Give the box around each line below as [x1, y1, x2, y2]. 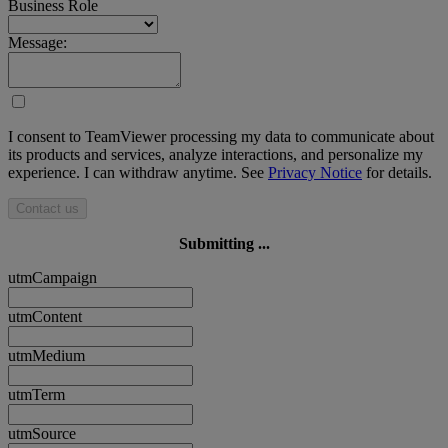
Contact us [16, 201, 79, 217]
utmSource [8, 425, 76, 443]
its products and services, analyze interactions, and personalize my [8, 146, 423, 164]
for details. [362, 164, 432, 182]
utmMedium [8, 347, 85, 365]
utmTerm [8, 386, 65, 404]
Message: [8, 34, 67, 52]
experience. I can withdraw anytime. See [8, 164, 268, 182]
